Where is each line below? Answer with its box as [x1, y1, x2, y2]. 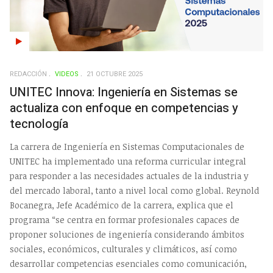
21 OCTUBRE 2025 [87, 69, 143, 80]
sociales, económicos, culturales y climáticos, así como [10, 243, 237, 255]
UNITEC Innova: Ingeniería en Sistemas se [10, 83, 238, 102]
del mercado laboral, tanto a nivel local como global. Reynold [10, 184, 259, 196]
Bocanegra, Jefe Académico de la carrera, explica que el [10, 199, 233, 211]
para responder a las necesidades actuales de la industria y [10, 169, 249, 182]
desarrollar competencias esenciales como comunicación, [10, 257, 247, 269]
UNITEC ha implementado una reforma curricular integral [10, 155, 246, 167]
